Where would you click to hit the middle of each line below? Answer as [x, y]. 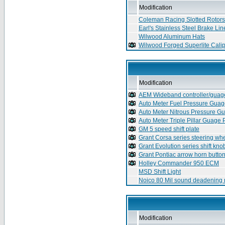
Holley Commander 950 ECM [179, 163]
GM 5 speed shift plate [169, 129]
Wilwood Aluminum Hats [172, 37]
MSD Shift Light [160, 172]
